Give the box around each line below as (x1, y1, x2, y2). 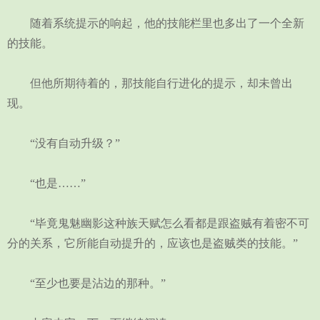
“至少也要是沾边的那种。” (7, 277, 166, 289)
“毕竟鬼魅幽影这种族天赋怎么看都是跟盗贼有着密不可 (7, 217, 309, 229)
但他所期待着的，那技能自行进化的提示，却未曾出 (7, 77, 293, 89)
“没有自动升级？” (7, 137, 120, 149)
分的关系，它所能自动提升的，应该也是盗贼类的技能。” (7, 237, 298, 249)
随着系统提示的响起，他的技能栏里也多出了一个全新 (7, 17, 304, 29)
